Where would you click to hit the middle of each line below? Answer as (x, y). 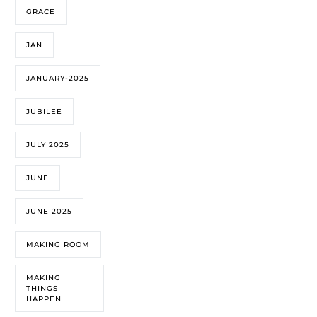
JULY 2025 (48, 145)
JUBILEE (45, 112)
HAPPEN (44, 299)
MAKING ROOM (58, 245)
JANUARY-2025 (58, 79)
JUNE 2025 (50, 212)
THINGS (42, 289)
